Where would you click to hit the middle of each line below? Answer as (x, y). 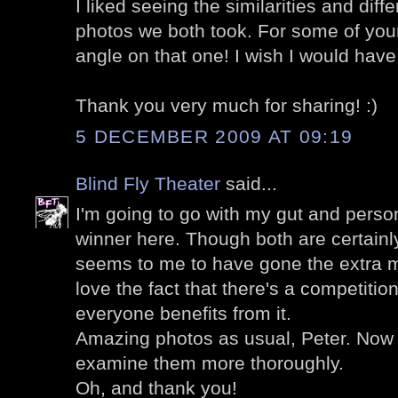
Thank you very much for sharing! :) (227, 106)
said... (249, 183)
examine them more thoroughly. (210, 363)
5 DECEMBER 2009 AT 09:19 (215, 136)
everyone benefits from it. (183, 314)
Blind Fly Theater (148, 183)
